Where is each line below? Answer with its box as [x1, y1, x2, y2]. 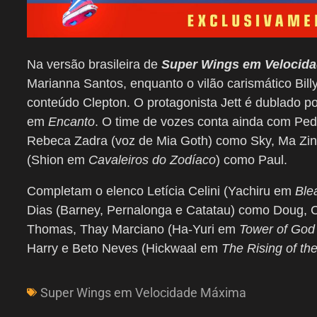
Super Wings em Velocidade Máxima [40, 284, 246, 300]
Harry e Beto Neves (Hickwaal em [27, 241, 221, 255]
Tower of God [239, 221, 315, 236]
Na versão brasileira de [27, 57, 161, 71]
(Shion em [27, 152, 88, 167]
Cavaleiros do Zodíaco [88, 152, 216, 167]
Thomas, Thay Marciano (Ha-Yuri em [27, 221, 239, 236]
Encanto [48, 114, 95, 129]
